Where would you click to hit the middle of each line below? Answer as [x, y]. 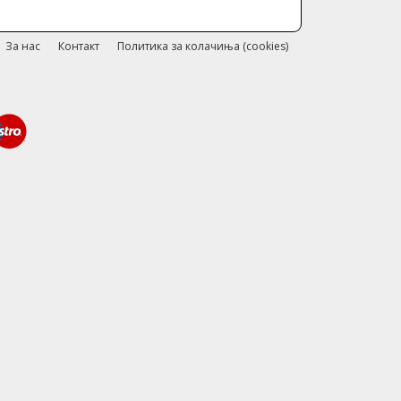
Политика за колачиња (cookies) [202, 46]
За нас [22, 46]
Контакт [78, 46]
